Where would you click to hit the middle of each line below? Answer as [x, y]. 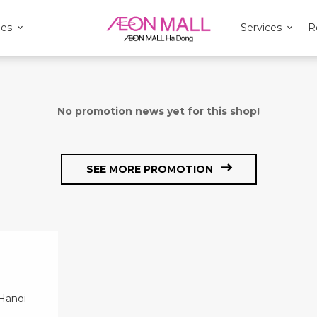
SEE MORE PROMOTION [149, 169]
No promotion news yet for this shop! [158, 111]
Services [261, 28]
